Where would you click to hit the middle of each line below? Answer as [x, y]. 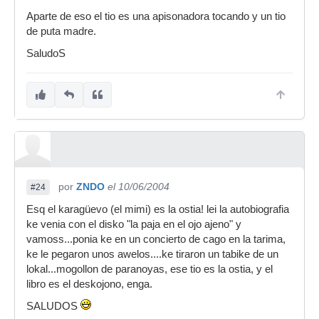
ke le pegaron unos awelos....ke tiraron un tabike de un [152, 254]
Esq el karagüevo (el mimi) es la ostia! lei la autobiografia [158, 209]
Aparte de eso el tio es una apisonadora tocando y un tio [156, 16]
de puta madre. [61, 31]
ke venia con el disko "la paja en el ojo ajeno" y [134, 224]
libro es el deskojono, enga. [89, 284]
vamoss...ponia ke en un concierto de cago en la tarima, [156, 239]
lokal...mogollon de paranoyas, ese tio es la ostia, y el [150, 269]
